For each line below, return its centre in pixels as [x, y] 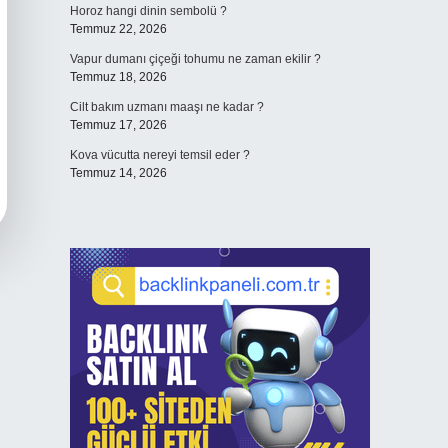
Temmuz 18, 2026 [118, 77]
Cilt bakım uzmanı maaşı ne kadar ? [166, 107]
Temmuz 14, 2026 [118, 173]
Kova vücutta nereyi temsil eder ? [159, 155]
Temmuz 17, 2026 [118, 125]
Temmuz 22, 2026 [118, 29]
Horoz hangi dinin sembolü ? [148, 11]
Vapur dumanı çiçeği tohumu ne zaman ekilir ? [195, 59]
